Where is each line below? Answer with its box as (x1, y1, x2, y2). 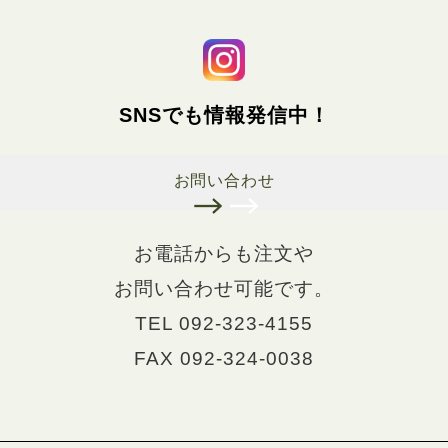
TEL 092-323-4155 (135, 312, 313, 334)
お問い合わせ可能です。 (114, 277, 334, 299)
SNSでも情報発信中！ (118, 103, 330, 126)
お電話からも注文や (134, 242, 314, 264)
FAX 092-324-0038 (134, 347, 314, 369)
